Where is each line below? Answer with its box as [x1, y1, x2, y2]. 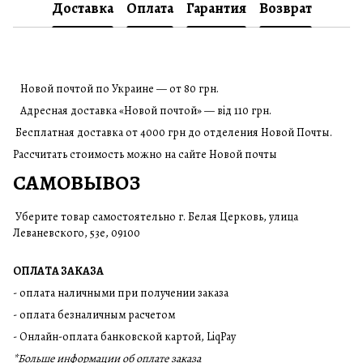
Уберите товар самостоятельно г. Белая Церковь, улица [13, 209, 298, 224]
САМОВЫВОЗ [13, 169, 140, 197]
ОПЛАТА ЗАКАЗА [13, 263, 104, 279]
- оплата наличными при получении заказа [13, 285, 228, 301]
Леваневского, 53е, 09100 [13, 225, 140, 241]
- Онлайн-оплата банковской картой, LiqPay [13, 329, 236, 344]
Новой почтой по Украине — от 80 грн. [13, 81, 219, 96]
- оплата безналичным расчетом [13, 307, 175, 322]
